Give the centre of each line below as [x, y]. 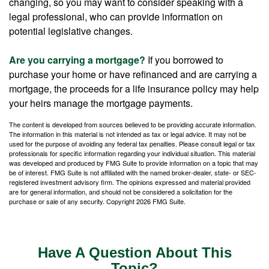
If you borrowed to [184, 60]
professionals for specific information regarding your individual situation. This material [132, 153]
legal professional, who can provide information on [116, 17]
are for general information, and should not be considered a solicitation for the [121, 192]
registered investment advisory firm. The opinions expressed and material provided [130, 182]
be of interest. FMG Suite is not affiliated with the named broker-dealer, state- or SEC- [133, 172]
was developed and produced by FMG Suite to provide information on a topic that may [134, 163]
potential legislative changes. [71, 31]
